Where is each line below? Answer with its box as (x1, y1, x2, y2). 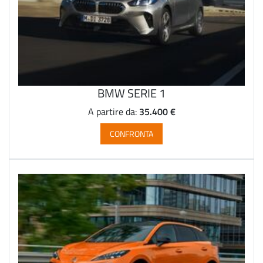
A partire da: (87, 105, 139, 119)
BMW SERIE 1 (97, 85, 166, 102)
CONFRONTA (110, 128, 153, 140)
